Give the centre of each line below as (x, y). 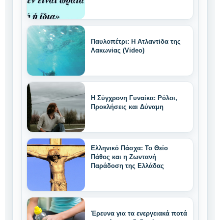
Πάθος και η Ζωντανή (124, 157)
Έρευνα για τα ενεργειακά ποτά (139, 214)
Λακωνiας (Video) (118, 51)
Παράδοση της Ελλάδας (127, 166)
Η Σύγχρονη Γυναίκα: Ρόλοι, (134, 98)
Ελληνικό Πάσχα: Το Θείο (129, 148)
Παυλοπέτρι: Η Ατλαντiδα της (136, 42)
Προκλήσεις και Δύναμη (127, 107)
